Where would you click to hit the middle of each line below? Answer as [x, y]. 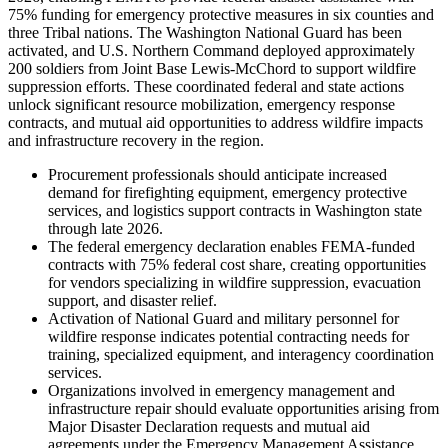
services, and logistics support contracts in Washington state [235, 210]
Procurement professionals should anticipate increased [217, 174]
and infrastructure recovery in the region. [136, 140]
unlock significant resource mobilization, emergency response [201, 104]
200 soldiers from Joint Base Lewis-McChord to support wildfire [212, 68]
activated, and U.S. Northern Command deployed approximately [211, 50]
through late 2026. [105, 228]
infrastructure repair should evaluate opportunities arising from [243, 408]
